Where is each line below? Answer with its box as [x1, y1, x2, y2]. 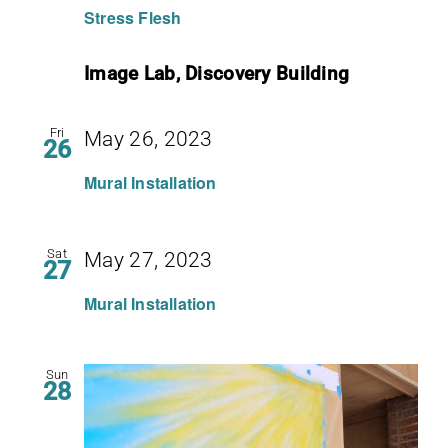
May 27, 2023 [84, 248, 213, 273]
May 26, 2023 [84, 126, 213, 151]
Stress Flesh [84, 5, 182, 29]
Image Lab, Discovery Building [84, 61, 350, 85]
